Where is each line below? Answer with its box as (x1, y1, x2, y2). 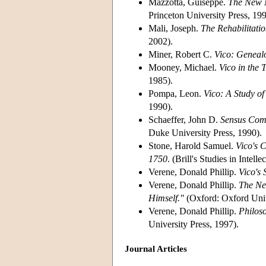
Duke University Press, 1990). (148, 127, 262, 138)
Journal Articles (125, 244, 187, 254)
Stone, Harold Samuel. (148, 140, 236, 151)
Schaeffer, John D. (148, 114, 220, 125)
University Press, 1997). (148, 218, 239, 229)
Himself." (148, 192, 184, 203)
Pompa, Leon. (148, 88, 204, 99)
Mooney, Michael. (148, 62, 219, 72)
